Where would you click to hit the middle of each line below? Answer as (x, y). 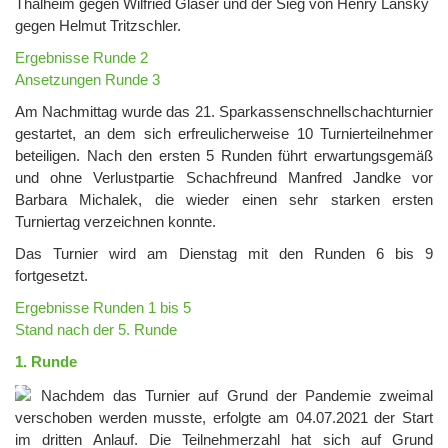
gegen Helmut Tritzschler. (98, 26)
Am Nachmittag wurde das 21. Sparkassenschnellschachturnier (224, 112)
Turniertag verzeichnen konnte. (115, 222)
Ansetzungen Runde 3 (87, 80)
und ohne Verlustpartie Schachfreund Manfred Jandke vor (224, 178)
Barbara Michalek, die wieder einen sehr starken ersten (224, 200)
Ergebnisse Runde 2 (81, 58)
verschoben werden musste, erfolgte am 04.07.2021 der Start (224, 418)
